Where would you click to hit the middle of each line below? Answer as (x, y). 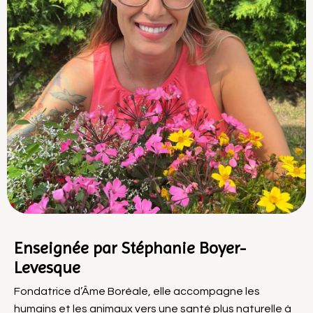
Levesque (47, 268)
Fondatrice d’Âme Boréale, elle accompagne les (137, 292)
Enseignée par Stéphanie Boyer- (130, 248)
